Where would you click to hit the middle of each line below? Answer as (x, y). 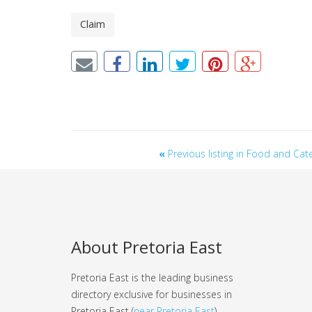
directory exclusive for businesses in (151, 294)
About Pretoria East (147, 247)
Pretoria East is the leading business (152, 277)
